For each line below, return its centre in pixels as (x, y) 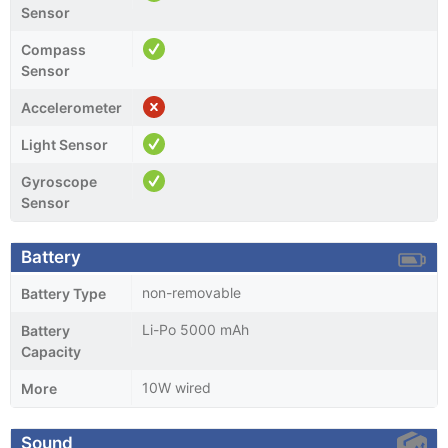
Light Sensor (64, 144)
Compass (53, 49)
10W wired (176, 387)
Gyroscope (59, 181)
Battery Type (63, 293)
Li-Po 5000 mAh (195, 329)
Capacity (51, 351)
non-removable (191, 292)
